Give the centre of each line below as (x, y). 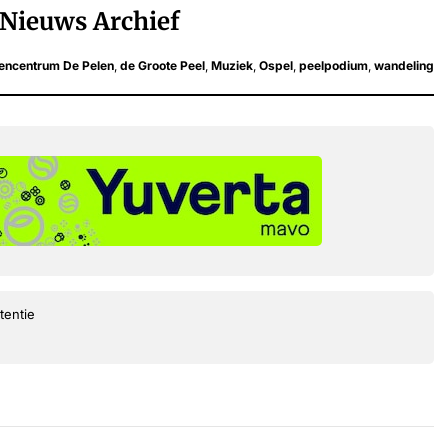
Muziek (232, 65)
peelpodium (333, 65)
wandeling (404, 65)
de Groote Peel (162, 65)
